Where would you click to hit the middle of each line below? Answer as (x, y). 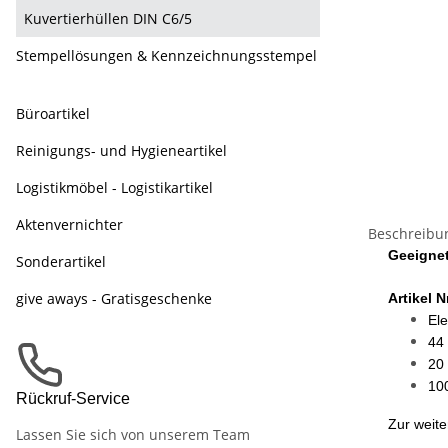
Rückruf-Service (73, 398)
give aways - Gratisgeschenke (114, 298)
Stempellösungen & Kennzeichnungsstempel (166, 55)
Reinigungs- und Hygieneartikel (121, 150)
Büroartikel (53, 113)
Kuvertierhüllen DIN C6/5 (108, 18)
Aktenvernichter (69, 224)
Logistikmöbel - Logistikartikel (114, 187)
